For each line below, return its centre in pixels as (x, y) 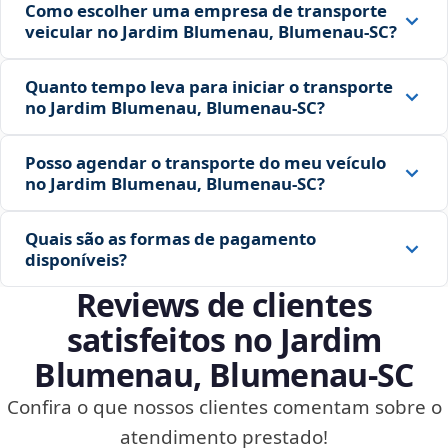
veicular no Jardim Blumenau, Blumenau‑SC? (211, 32)
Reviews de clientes (224, 305)
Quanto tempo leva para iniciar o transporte (209, 87)
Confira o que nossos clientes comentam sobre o (224, 407)
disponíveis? (76, 260)
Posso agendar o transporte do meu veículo (205, 163)
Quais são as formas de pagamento (170, 239)
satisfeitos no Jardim (224, 340)
